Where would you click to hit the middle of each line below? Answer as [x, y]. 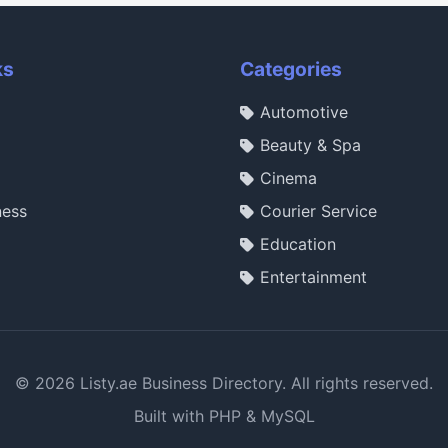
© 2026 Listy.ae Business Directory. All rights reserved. [224, 383]
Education [298, 244]
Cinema [288, 178]
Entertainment [313, 277]
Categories [291, 69]
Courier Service [318, 211]
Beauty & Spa [310, 145]
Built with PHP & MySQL [224, 416]
